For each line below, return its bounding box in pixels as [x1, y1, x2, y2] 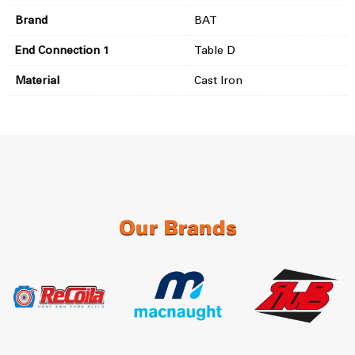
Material [14, 73, 59, 87]
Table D [193, 43, 235, 57]
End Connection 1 [14, 43, 109, 57]
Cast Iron [193, 73, 242, 87]
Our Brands [118, 219, 237, 239]
